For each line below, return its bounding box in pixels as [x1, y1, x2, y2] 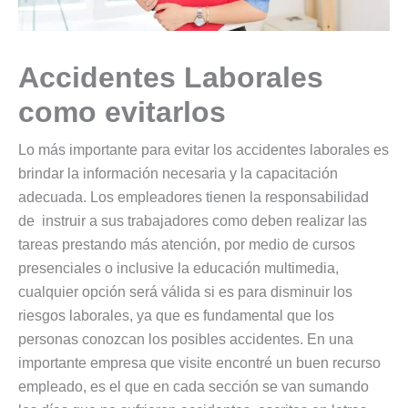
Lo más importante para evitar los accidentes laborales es [18, 141, 389, 158]
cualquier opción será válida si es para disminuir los [18, 283, 352, 300]
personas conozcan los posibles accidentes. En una [18, 331, 353, 347]
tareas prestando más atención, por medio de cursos [18, 236, 359, 252]
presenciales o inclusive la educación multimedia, [18, 260, 339, 276]
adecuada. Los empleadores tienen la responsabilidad [18, 189, 369, 205]
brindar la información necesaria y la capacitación [18, 165, 338, 181]
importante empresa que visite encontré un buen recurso [18, 354, 381, 371]
